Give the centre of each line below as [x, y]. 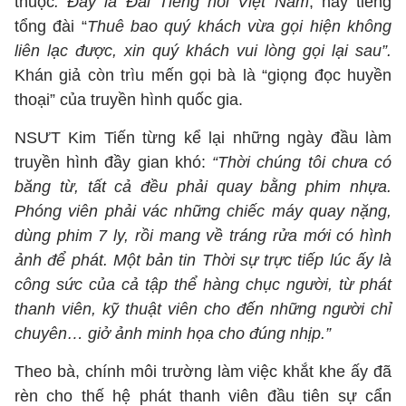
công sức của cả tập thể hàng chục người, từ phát [203, 285]
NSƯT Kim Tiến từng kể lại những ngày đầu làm [203, 138]
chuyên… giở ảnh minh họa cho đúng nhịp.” [173, 333]
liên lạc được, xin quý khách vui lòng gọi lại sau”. [203, 51]
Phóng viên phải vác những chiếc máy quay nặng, [203, 211]
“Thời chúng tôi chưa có [302, 162]
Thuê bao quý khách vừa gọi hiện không [239, 26]
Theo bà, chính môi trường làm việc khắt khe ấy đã [203, 372]
